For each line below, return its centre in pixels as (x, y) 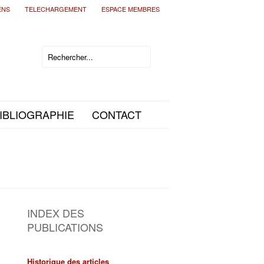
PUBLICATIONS (65, 227)
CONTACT (117, 114)
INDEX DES (56, 213)
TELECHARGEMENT (56, 9)
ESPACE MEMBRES (131, 9)
